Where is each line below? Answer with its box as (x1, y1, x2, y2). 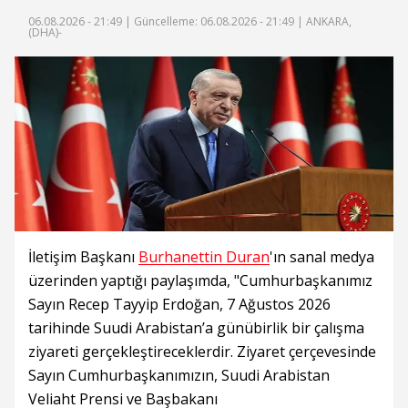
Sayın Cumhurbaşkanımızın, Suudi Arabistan (28, 364, 330, 385)
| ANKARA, (294, 13, 352, 29)
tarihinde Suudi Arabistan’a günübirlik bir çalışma (28, 317, 364, 338)
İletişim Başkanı (28, 246, 138, 267)
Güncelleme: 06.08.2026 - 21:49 (134, 13, 294, 29)
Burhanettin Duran (138, 246, 270, 267)
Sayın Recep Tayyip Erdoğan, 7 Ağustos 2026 (28, 293, 331, 314)
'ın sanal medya (270, 246, 374, 267)
